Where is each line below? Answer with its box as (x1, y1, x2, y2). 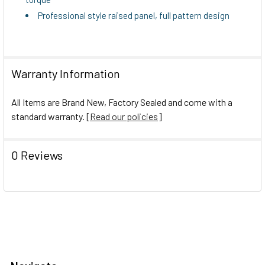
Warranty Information (11, 66, 120, 80)
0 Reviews (11, 147, 63, 162)
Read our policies (90, 110, 158, 122)
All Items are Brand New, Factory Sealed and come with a (11, 96, 232, 108)
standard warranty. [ (11, 110, 90, 122)
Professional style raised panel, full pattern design (38, 9, 230, 21)
